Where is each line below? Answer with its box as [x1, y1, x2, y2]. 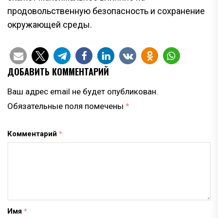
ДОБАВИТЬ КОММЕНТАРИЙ [7, 65, 109, 78]
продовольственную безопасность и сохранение [7, 5, 205, 16]
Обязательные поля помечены [7, 101, 126, 111]
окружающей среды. [7, 19, 92, 30]
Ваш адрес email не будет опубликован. [7, 86, 158, 96]
